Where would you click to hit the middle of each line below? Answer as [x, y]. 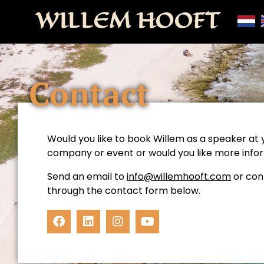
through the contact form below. [124, 191]
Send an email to [87, 176]
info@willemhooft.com [179, 176]
